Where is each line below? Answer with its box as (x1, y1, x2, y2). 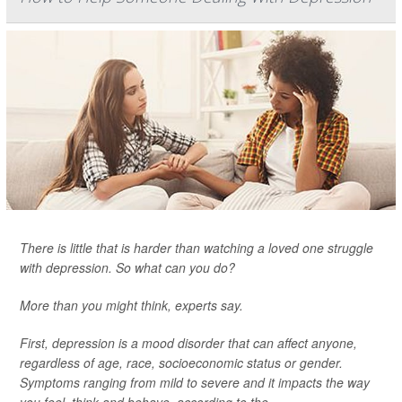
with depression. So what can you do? (20, 258, 235, 276)
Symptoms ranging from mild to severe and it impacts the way (20, 373, 370, 391)
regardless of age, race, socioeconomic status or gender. (20, 354, 343, 371)
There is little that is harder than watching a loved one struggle (20, 239, 373, 257)
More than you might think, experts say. (20, 296, 243, 314)
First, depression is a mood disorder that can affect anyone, (20, 334, 357, 352)
